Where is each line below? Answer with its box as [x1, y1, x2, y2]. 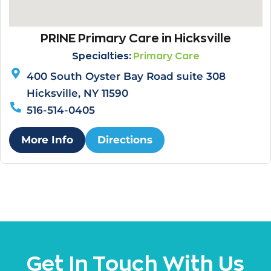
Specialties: [71, 50, 133, 61]
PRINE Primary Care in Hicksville [40, 31, 231, 44]
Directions [97, 133, 152, 146]
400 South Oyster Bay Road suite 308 [27, 70, 226, 83]
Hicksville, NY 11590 [27, 87, 129, 100]
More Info [21, 133, 73, 146]
